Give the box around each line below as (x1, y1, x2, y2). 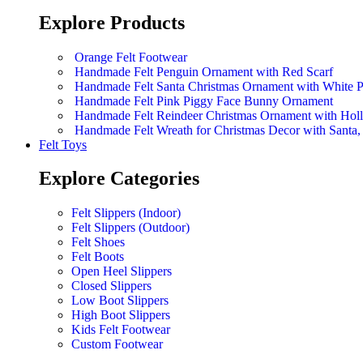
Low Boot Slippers (71, 293, 169, 308)
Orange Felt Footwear (75, 49, 187, 64)
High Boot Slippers (71, 308, 170, 322)
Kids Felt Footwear (71, 322, 170, 337)
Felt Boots (71, 250, 124, 264)
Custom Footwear (71, 337, 163, 352)
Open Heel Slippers (71, 264, 172, 279)
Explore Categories (39, 168, 199, 190)
